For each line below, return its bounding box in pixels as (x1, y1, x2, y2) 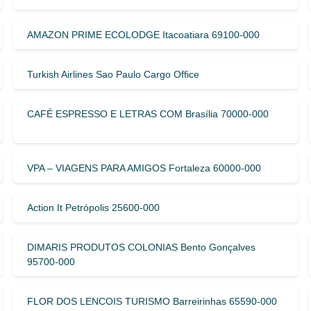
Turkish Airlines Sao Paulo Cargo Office (26, 68, 199, 80)
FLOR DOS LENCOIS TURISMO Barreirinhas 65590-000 (26, 295, 277, 307)
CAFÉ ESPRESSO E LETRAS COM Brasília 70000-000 (26, 108, 269, 119)
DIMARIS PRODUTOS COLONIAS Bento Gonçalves (26, 241, 255, 253)
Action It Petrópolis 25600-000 (26, 201, 160, 213)
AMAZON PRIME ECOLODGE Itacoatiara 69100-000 (26, 28, 260, 40)
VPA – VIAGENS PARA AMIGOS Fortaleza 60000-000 (26, 162, 261, 174)
